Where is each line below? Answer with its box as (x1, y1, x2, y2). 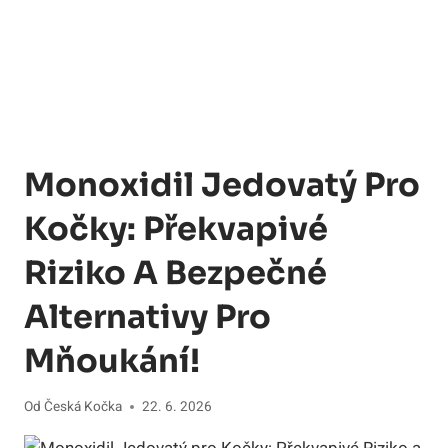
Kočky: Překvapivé (24, 209, 328, 250)
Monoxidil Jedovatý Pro (24, 165, 420, 206)
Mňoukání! (24, 341, 200, 382)
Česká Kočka (44, 396, 123, 417)
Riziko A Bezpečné (24, 253, 327, 294)
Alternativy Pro (24, 297, 271, 338)
